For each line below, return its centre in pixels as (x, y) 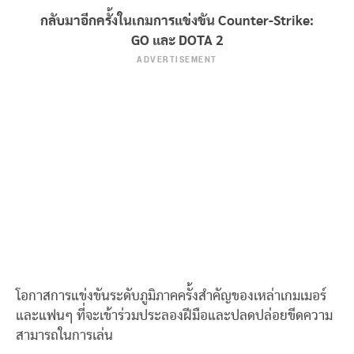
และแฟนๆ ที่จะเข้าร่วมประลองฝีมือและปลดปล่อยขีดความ (174, 316)
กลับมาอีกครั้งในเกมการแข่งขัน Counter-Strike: (177, 21)
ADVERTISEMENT (177, 60)
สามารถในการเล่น (64, 335)
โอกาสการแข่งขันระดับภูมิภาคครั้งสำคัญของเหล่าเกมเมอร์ (171, 296)
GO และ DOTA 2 (177, 41)
